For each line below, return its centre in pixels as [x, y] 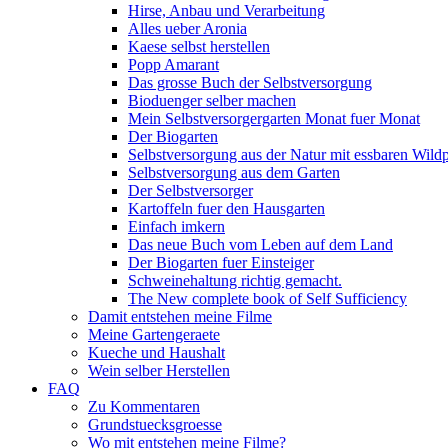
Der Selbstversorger [190, 190]
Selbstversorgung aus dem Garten [234, 172]
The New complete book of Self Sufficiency [267, 298]
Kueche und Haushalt [156, 352]
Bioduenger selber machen [212, 100]
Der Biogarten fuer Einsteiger [221, 262]
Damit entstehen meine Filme [180, 316]
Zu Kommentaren [144, 406]
